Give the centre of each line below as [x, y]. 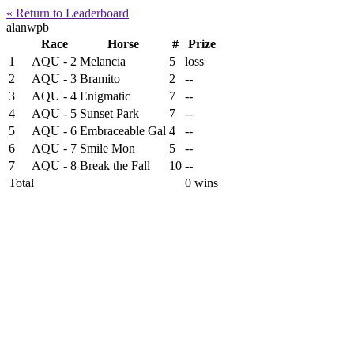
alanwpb [28, 27]
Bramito [100, 79]
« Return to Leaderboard [68, 13]
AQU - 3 [54, 79]
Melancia [103, 61]
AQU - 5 [54, 113]
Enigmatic [105, 96]
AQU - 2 [54, 61]
